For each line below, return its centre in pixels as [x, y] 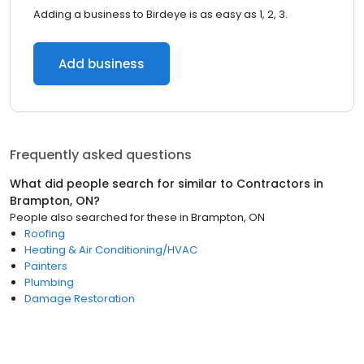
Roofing [45, 234]
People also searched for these [93, 217]
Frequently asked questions [101, 155]
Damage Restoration [80, 299]
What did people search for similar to [123, 184]
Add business [102, 64]
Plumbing [49, 282]
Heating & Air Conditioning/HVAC [111, 250]
